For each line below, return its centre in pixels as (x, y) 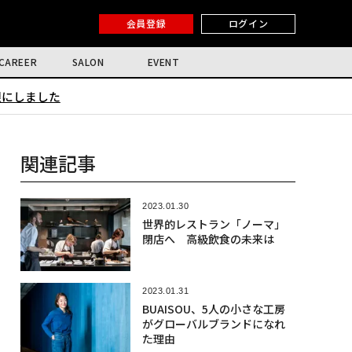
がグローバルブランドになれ (213, 324)
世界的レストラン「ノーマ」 (213, 224)
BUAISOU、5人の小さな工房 (213, 309)
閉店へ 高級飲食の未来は (208, 239)
